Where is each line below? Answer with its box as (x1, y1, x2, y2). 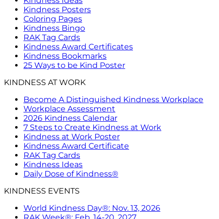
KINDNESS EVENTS (4, 186, 80, 196)
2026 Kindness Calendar (23, 113, 117, 123)
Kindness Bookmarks (23, 51, 107, 61)
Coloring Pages (23, 14, 82, 23)
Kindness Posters (23, 4, 91, 14)
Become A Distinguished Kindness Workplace (23, 94, 203, 104)
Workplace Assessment (23, 104, 115, 113)
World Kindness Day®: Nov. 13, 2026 (23, 203, 160, 213)
